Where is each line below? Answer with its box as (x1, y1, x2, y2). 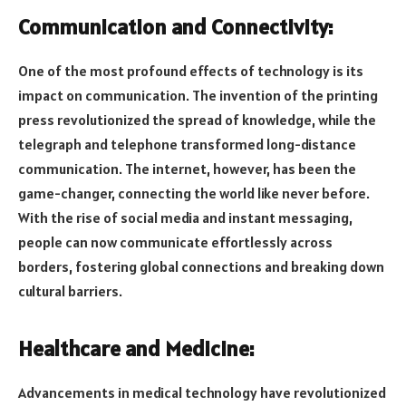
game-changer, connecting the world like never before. (18, 184, 370, 203)
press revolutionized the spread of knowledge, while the (18, 111, 376, 130)
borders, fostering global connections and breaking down (18, 257, 384, 276)
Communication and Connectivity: (18, 13, 333, 42)
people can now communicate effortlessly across (18, 233, 333, 252)
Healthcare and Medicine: (18, 334, 254, 363)
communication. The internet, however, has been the (18, 159, 356, 179)
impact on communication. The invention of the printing (18, 86, 378, 105)
